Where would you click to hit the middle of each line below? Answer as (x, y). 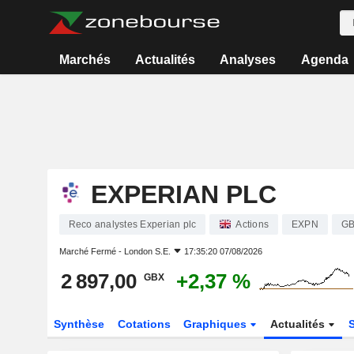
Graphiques (217, 324)
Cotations (144, 324)
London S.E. (147, 251)
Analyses (248, 60)
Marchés (85, 60)
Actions (252, 224)
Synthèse (79, 324)
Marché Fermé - (91, 251)
